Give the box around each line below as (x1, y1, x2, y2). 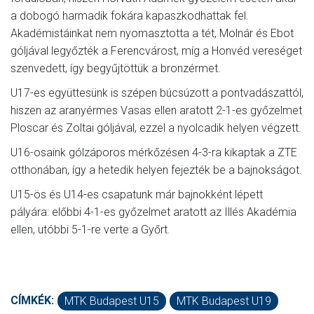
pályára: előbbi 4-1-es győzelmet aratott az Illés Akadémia (11, 205, 296, 219)
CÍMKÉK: (11, 293, 54, 307)
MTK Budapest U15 (64, 294, 159, 308)
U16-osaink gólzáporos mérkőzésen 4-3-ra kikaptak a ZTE (11, 145, 297, 159)
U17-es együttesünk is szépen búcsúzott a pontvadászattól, (11, 86, 303, 100)
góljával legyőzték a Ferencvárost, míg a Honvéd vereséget (11, 43, 302, 57)
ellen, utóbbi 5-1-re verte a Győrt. (11, 222, 173, 236)
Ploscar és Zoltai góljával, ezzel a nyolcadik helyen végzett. (11, 121, 301, 135)
